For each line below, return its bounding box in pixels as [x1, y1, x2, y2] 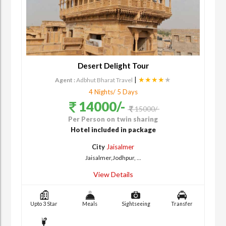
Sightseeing [122, 200, 151, 207]
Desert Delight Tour [77, 61, 149, 70]
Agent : [55, 76, 75, 84]
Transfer [171, 200, 193, 207]
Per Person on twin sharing [68, 115, 158, 123]
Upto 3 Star [30, 200, 58, 207]
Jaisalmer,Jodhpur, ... [85, 153, 141, 161]
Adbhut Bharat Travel [76, 76, 133, 84]
